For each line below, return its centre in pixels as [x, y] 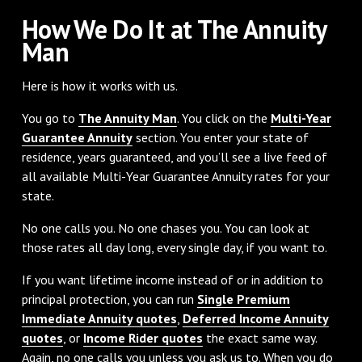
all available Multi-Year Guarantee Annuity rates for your [175, 176]
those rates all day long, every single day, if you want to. [174, 247]
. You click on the [223, 118]
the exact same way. [259, 337]
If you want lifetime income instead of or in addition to [172, 279]
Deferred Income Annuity [255, 318]
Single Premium [243, 299]
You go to [50, 118]
